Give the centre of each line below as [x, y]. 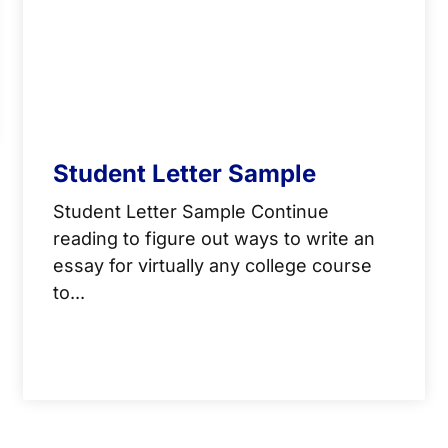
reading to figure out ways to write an [214, 238]
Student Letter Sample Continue [191, 211]
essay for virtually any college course [213, 265]
